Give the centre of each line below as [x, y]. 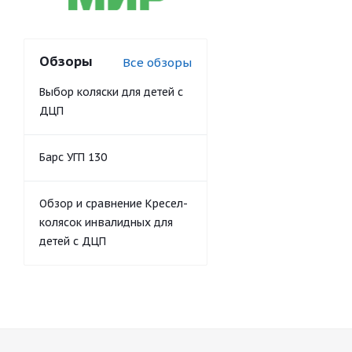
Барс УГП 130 [73, 157]
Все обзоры [157, 62]
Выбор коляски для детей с [111, 92]
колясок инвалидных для [106, 222]
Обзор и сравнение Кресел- [114, 203]
